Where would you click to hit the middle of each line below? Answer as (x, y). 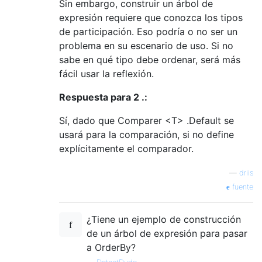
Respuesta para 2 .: (103, 97)
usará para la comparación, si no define (146, 134)
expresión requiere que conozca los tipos (151, 17)
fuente (242, 187)
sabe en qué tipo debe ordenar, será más (150, 59)
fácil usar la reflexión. (106, 73)
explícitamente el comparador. (126, 148)
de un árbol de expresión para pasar (167, 233)
